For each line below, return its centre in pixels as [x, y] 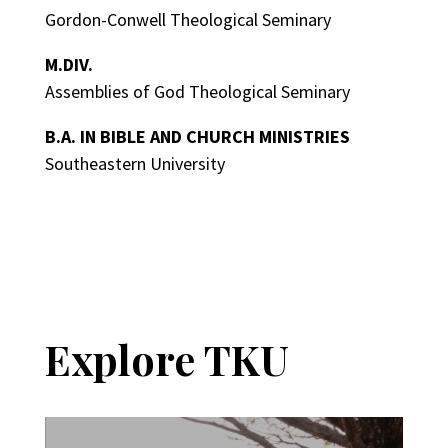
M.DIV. [68, 64]
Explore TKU [166, 358]
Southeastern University [134, 163]
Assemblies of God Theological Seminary [197, 91]
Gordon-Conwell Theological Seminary [187, 19]
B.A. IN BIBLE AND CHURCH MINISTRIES [197, 136]
